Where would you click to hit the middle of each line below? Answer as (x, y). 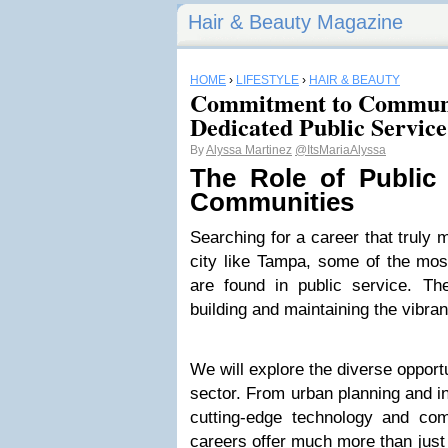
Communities (272, 202)
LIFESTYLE (267, 80)
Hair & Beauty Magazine (295, 22)
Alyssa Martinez (249, 150)
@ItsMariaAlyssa (340, 150)
